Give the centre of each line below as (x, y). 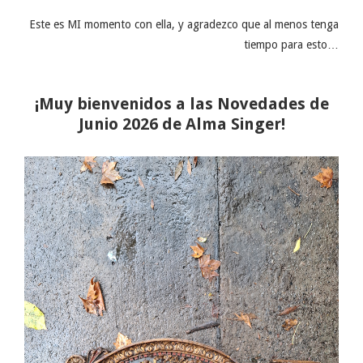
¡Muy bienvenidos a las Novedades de (181, 104)
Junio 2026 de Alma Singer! (181, 124)
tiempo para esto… (291, 45)
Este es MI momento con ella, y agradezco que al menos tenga (184, 25)
